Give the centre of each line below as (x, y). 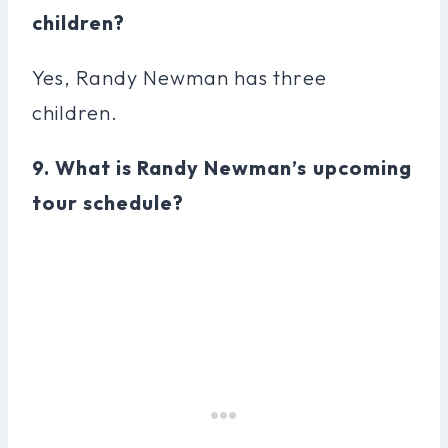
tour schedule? (108, 202)
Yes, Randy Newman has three (179, 77)
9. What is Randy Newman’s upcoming (222, 167)
